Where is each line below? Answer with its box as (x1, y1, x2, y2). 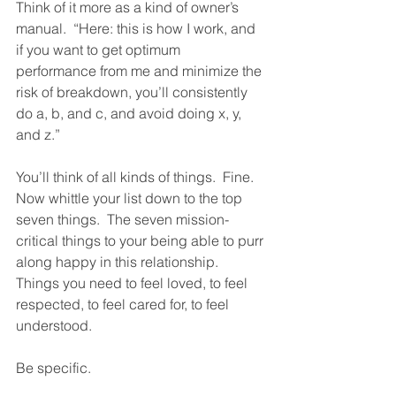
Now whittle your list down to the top (16, 189, 246, 207)
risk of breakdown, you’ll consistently (16, 83, 251, 101)
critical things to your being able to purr (16, 232, 267, 249)
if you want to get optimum (16, 41, 184, 58)
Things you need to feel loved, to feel (16, 274, 251, 292)
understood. (16, 316, 99, 334)
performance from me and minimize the (16, 62, 265, 80)
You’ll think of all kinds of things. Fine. (16, 168, 261, 186)
